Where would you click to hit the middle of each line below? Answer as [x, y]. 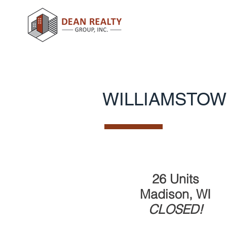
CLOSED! [175, 209]
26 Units [175, 179]
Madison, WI [175, 194]
